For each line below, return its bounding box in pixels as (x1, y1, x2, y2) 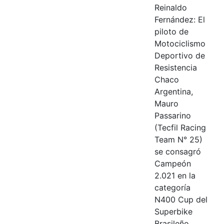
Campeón (154, 158, 191, 168)
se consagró (154, 146, 201, 156)
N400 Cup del (154, 194, 207, 204)
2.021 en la (154, 170, 195, 180)
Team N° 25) (154, 134, 202, 144)
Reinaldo (154, 2, 187, 12)
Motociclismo (154, 38, 205, 48)
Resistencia (154, 62, 197, 72)
